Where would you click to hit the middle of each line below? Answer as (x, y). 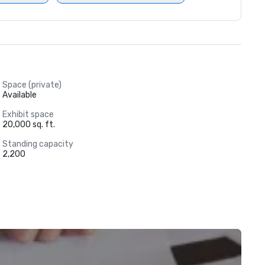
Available (19, 95)
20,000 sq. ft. (28, 125)
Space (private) (32, 85)
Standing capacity (38, 144)
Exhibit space (28, 114)
